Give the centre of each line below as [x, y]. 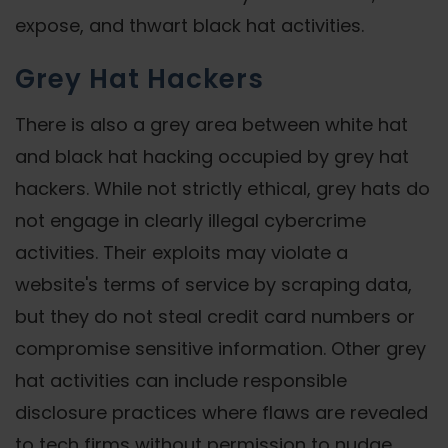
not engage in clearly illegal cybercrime [190, 220]
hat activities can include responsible [181, 380]
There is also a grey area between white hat [211, 124]
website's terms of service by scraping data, [213, 284]
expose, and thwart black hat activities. [189, 25]
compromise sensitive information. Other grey [220, 348]
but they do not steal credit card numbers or [215, 316]
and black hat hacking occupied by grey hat [212, 156]
